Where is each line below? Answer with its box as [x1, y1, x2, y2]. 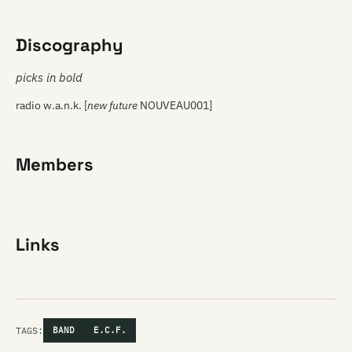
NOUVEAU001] [137, 98, 212, 112]
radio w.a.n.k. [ [16, 98, 87, 112]
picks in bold [16, 70, 82, 85]
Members [16, 153, 93, 175]
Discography [16, 34, 123, 56]
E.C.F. [93, 324, 126, 335]
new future [87, 98, 137, 112]
